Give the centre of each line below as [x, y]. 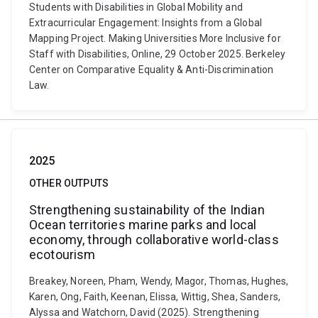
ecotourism [62, 254]
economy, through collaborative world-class [154, 240]
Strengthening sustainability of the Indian [147, 210]
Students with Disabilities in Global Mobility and [136, 7]
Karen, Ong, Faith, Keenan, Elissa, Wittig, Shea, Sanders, [155, 297]
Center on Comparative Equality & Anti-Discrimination [152, 70]
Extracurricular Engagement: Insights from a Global [146, 23]
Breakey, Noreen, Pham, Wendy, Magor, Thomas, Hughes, [159, 281]
